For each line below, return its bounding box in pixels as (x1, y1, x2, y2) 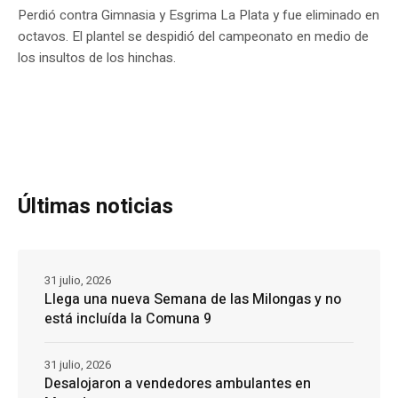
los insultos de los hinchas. (18, 48, 176, 68)
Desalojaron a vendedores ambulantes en (44, 373, 311, 395)
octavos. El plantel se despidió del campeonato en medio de (18, 27, 369, 47)
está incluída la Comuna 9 (44, 308, 211, 330)
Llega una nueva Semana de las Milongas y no (44, 289, 341, 311)
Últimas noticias (18, 191, 173, 223)
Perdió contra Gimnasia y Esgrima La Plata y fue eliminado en (18, 5, 379, 26)
